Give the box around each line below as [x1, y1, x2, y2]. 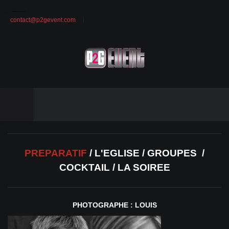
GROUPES [147, 147, 197, 158]
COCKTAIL [59, 162, 110, 173]
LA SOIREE [117, 162, 170, 173]
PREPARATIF [25, 147, 89, 158]
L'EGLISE [95, 147, 140, 158]
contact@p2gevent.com [10, 16, 76, 24]
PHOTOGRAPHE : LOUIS [72, 200, 157, 209]
